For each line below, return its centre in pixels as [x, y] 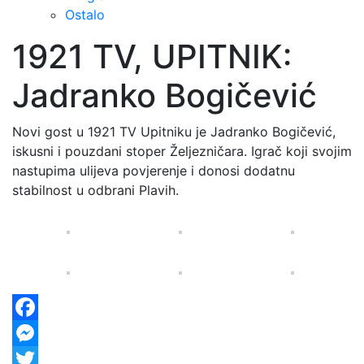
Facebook [43, 334]
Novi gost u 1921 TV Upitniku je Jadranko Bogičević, [174, 132]
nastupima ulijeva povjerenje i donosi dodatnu [154, 171]
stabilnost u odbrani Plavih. [95, 191]
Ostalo [85, 15]
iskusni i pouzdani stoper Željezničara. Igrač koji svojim [182, 152]
